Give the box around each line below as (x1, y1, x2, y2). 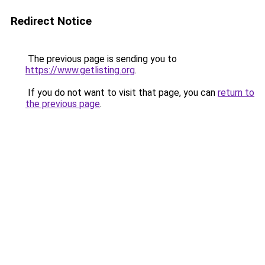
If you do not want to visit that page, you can (25, 87, 218, 98)
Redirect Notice (11, 14, 92, 28)
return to (218, 87, 254, 98)
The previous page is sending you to (25, 53, 177, 64)
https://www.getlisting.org (25, 64, 135, 76)
